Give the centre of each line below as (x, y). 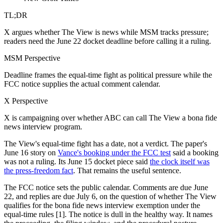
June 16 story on (31, 152)
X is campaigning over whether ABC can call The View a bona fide (111, 117)
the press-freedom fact (39, 170)
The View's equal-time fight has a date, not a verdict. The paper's (106, 143)
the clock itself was (180, 161)
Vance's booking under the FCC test (114, 152)
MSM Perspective (32, 58)
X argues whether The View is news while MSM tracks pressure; (106, 32)
